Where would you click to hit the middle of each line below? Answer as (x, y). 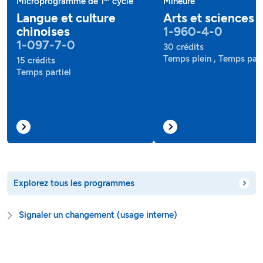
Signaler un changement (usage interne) (98, 215)
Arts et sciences (209, 18)
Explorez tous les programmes (74, 183)
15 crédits (36, 61)
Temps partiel (44, 73)
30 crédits (183, 47)
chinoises (43, 32)
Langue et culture (66, 18)
